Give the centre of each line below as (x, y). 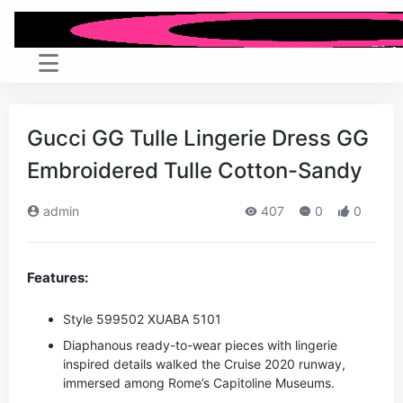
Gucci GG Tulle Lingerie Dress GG (198, 138)
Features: (58, 278)
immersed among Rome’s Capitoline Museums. (199, 383)
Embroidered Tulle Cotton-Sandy (195, 170)
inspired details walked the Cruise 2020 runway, (204, 364)
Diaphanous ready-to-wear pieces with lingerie (200, 345)
